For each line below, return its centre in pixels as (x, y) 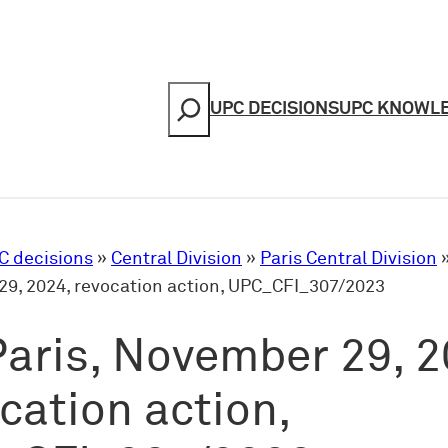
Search (186, 94)
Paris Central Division (348, 258)
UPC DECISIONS (274, 109)
